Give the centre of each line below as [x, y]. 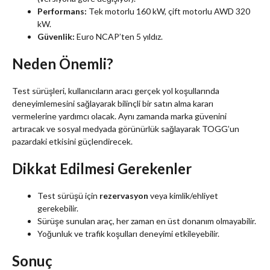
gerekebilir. [58, 208]
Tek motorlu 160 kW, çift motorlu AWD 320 [168, 11]
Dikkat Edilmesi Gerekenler [102, 168]
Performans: [62, 11]
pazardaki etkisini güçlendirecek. [72, 141]
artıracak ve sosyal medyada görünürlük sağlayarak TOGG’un [126, 128]
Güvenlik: [56, 36]
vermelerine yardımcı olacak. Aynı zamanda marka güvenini [119, 116]
